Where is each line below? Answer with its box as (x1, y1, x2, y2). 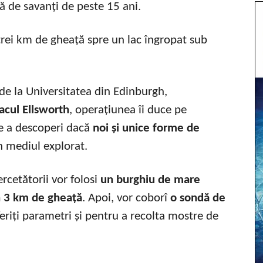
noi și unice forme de (93, 122, 200, 134)
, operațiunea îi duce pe (69, 103, 187, 116)
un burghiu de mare (100, 173, 200, 186)
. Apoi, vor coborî (82, 191, 170, 204)
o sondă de (170, 191, 225, 204)
